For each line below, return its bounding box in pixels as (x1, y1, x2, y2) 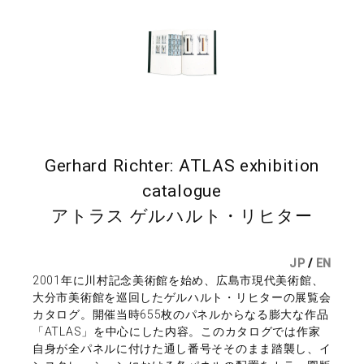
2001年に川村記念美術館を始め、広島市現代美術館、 (32, 273, 324, 287)
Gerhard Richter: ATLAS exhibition (44, 156, 320, 175)
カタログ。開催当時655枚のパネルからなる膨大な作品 (32, 307, 329, 321)
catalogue (142, 181, 222, 201)
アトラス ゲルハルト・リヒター (51, 206, 313, 226)
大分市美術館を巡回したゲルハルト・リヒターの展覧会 (32, 290, 331, 304)
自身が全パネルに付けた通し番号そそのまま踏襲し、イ (32, 341, 331, 355)
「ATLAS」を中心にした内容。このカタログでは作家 (32, 324, 321, 338)
